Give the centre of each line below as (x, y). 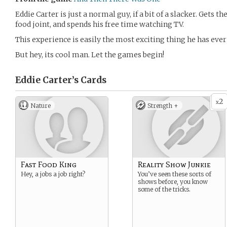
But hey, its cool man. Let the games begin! (90, 55)
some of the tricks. (164, 189)
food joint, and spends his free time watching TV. (100, 24)
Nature (41, 106)
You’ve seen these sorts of (175, 174)
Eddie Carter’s (47, 80)
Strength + (163, 106)
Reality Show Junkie (174, 164)
